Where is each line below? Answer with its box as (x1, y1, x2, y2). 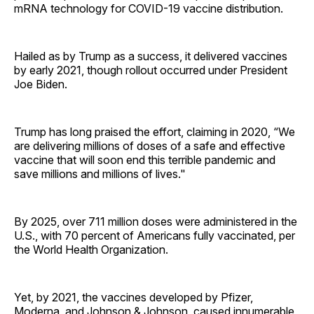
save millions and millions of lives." (14, 166, 186, 181)
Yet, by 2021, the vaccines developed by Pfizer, (14, 289, 253, 304)
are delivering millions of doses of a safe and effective (14, 138, 285, 153)
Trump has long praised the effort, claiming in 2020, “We (14, 124, 295, 139)
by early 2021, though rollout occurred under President (14, 62, 287, 77)
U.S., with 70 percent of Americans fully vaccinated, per (14, 228, 295, 243)
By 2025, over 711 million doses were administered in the (14, 214, 297, 228)
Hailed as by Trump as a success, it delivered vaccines (14, 48, 287, 63)
